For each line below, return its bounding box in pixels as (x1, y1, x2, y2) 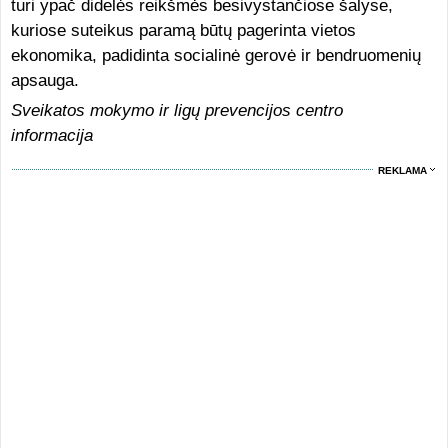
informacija (10, 126, 93, 145)
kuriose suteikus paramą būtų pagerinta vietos (10, 21, 356, 40)
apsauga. (10, 71, 79, 90)
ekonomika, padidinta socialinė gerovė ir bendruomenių (10, 46, 421, 65)
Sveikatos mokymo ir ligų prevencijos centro (10, 101, 343, 120)
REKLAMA (378, 165, 428, 176)
